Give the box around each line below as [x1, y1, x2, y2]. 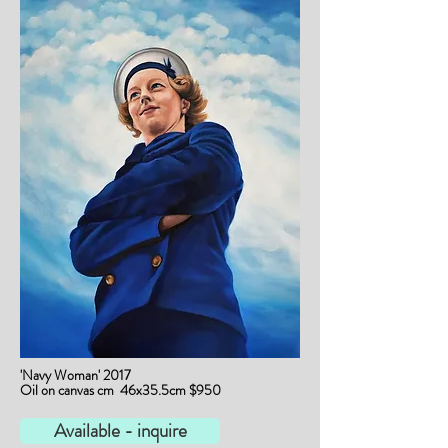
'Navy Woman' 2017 [20, 365, 131, 385]
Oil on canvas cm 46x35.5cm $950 [20, 380, 221, 400]
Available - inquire [53, 417, 187, 444]
